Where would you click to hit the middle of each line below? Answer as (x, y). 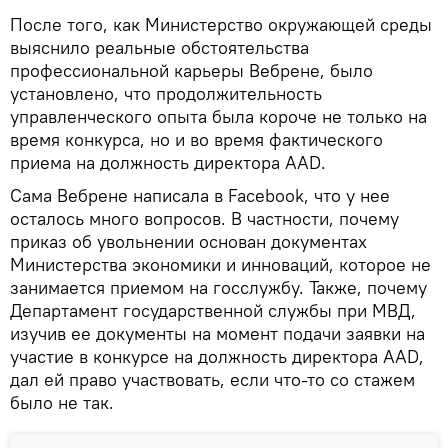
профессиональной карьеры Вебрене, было (191, 71)
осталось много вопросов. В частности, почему (204, 219)
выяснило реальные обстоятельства (159, 48)
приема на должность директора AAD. (168, 163)
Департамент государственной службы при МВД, (213, 311)
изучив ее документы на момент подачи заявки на (217, 334)
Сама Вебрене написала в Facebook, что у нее (200, 196)
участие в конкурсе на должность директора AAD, (217, 357)
